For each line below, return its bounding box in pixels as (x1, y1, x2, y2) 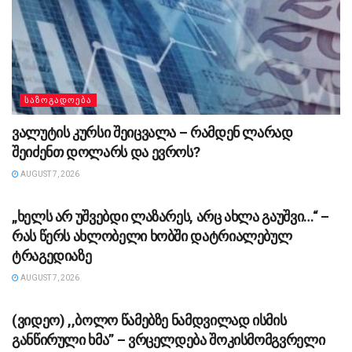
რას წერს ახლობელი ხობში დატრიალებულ (12, 227, 292, 244)
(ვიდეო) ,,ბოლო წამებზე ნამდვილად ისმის (12, 311, 287, 328)
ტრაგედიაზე (12, 247, 92, 264)
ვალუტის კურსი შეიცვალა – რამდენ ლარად (12, 123, 293, 141)
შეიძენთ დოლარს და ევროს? (12, 143, 200, 160)
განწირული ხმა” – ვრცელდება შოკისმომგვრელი (12, 331, 325, 348)
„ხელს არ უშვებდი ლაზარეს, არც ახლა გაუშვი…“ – (12, 207, 329, 225)
